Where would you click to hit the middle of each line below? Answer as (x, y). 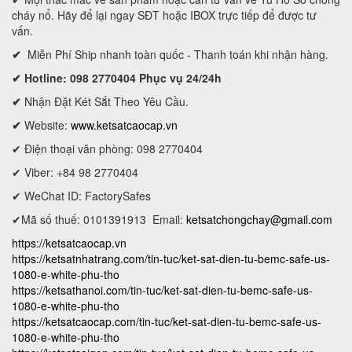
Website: (48, 125)
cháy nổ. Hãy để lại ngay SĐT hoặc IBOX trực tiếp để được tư (164, 15)
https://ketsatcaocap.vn (69, 243)
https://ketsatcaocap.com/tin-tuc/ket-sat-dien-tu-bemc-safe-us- (167, 321)
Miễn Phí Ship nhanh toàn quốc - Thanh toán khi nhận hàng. (178, 54)
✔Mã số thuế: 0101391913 (79, 219)
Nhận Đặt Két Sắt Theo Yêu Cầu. (106, 101)
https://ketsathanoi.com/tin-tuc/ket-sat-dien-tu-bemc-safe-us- (162, 290)
